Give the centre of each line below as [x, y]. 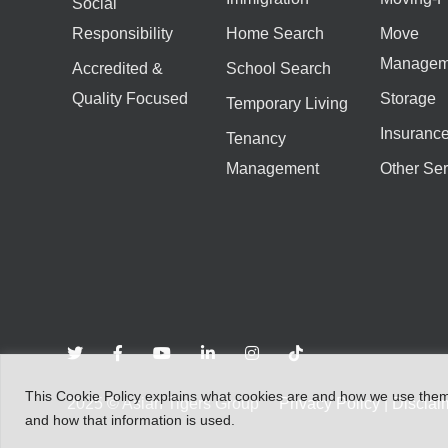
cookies [261, 395]
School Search [278, 68]
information [148, 419]
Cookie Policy [100, 395]
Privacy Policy [329, 403]
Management [272, 168]
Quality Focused [130, 98]
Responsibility [122, 33]
